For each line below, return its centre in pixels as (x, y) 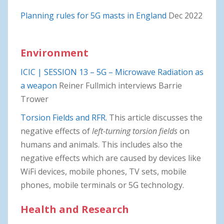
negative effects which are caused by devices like (111, 158)
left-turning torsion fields (135, 131)
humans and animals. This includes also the (101, 144)
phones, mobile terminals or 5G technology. (102, 185)
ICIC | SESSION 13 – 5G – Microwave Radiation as (112, 72)
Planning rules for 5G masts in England (93, 15)
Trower (34, 99)
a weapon (39, 85)
